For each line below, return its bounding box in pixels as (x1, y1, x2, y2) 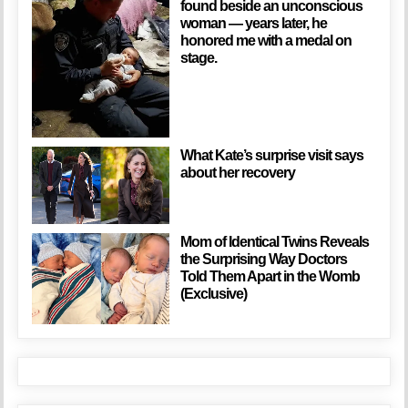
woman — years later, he (179, 15, 327, 31)
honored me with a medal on (179, 32, 352, 48)
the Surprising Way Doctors (179, 250, 347, 267)
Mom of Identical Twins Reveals (179, 233, 369, 250)
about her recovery (179, 164, 295, 180)
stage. (179, 49, 217, 66)
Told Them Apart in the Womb (179, 268, 360, 284)
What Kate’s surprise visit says (179, 147, 363, 163)
